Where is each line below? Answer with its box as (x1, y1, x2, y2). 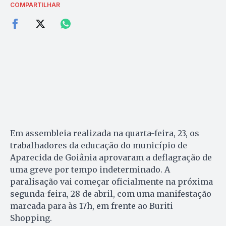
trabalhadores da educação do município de (10, 140, 187, 150)
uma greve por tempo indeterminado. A (10, 164, 170, 175)
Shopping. (10, 212, 52, 223)
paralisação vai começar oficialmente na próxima (10, 176, 213, 187)
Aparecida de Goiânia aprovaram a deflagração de (10, 152, 212, 162)
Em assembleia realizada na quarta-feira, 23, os (10, 128, 199, 138)
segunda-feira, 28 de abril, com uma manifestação (10, 188, 211, 199)
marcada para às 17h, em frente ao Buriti (10, 200, 173, 211)
